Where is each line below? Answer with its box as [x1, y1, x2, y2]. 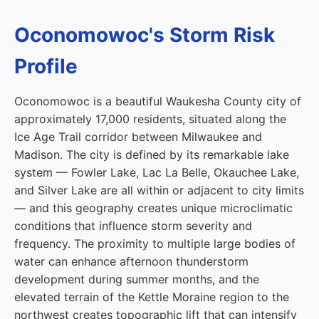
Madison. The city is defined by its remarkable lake [14, 147, 289, 162]
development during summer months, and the [14, 272, 259, 286]
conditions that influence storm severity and [14, 219, 252, 233]
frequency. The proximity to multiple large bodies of [14, 236, 296, 251]
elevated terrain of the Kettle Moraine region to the [14, 290, 289, 304]
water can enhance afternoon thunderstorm [14, 254, 249, 268]
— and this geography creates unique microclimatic [14, 201, 293, 215]
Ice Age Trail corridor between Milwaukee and [14, 130, 262, 144]
